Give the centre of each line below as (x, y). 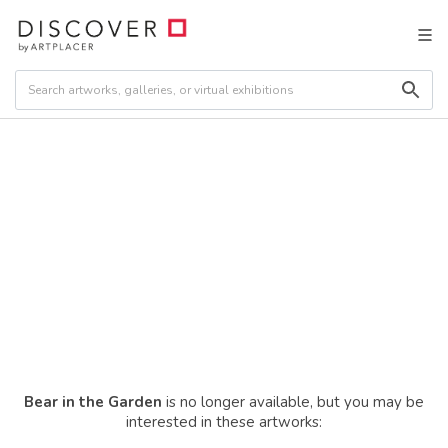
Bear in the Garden (93, 402)
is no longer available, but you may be (293, 402)
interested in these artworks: (224, 422)
